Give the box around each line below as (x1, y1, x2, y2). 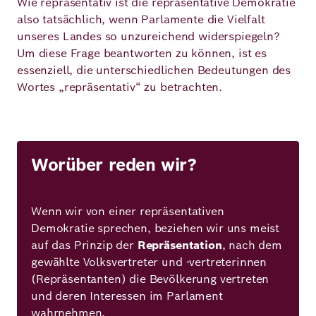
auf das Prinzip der (31, 238, 138, 253)
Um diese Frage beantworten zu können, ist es (17, 46, 267, 61)
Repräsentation (137, 238, 222, 253)
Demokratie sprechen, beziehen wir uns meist (31, 221, 280, 236)
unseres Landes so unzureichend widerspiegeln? (17, 29, 280, 44)
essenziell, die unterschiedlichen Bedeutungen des (17, 63, 291, 78)
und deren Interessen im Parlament (31, 288, 223, 303)
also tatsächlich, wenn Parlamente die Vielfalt (17, 12, 265, 27)
